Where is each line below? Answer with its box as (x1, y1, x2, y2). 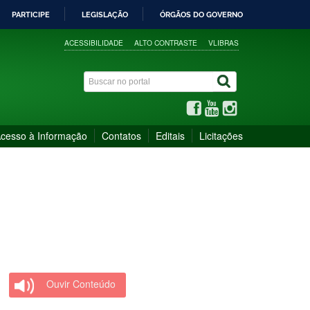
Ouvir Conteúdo (46, 276, 116, 291)
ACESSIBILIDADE (64, 37, 124, 48)
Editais (156, 128, 185, 143)
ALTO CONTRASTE (134, 37, 198, 48)
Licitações (199, 128, 243, 143)
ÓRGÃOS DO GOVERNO (160, 10, 243, 19)
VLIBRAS (208, 37, 239, 48)
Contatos (102, 128, 141, 143)
